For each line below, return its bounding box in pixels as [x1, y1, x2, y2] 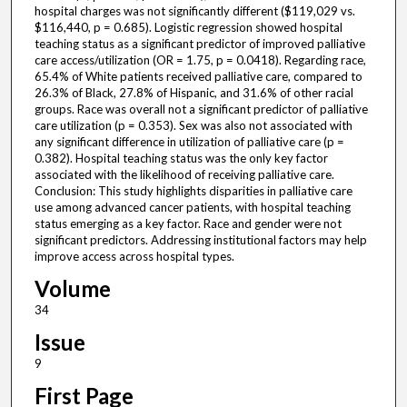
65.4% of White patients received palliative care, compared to [34, 69, 362, 84]
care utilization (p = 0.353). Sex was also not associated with [34, 118, 352, 134]
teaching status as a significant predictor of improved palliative [34, 36, 365, 52]
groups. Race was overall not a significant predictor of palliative [34, 102, 368, 117]
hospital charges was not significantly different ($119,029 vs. [34, 4, 355, 19]
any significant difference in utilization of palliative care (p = [34, 134, 344, 150]
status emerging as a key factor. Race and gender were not [34, 216, 342, 232]
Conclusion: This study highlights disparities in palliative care [34, 184, 352, 199]
